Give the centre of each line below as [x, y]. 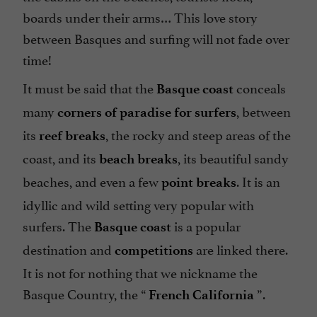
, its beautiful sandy [233, 157]
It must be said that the [90, 87]
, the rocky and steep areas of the [198, 134]
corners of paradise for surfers [147, 113]
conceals [260, 87]
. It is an [258, 181]
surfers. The [58, 225]
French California [201, 295]
